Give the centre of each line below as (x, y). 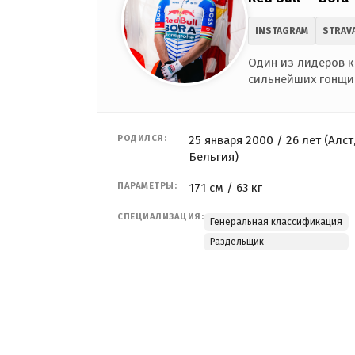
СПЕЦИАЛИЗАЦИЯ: (160, 216)
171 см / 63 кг (225, 187)
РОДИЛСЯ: (142, 138)
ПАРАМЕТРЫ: (147, 185)
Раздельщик (237, 241)
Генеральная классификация (276, 221)
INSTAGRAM (282, 31)
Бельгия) (214, 157)
